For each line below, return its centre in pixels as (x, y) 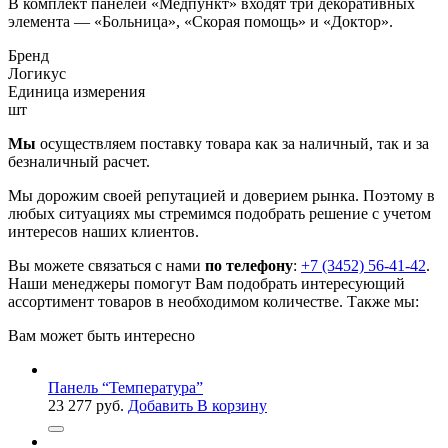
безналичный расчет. (79, 161)
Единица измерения (76, 91)
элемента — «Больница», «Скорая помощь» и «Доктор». (200, 21)
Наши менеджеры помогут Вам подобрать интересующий (206, 283)
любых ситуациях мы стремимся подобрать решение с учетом (219, 213)
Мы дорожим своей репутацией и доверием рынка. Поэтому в (221, 195)
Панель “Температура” (125, 387)
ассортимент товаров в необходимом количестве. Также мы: (213, 301)
